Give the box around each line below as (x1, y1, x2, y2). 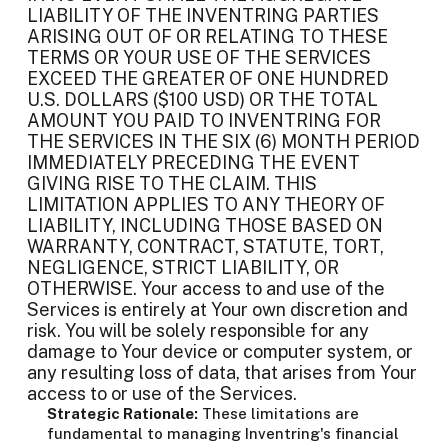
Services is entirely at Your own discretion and (27, 299, 408, 320)
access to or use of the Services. (27, 383, 297, 404)
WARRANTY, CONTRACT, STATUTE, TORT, (27, 236, 384, 257)
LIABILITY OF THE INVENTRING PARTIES (27, 5, 379, 26)
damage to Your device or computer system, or (27, 341, 413, 362)
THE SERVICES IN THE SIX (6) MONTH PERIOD (27, 131, 420, 152)
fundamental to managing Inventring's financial (47, 425, 399, 442)
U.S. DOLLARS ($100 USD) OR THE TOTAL (27, 89, 378, 110)
